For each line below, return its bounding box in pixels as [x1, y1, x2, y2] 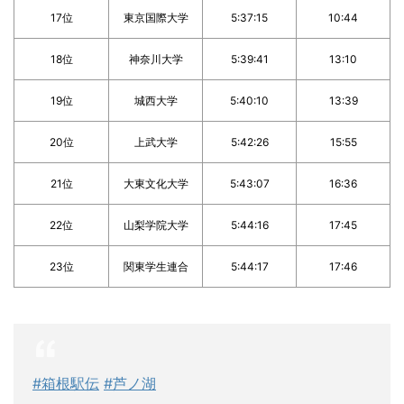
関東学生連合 [123, 259, 188, 273]
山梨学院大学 [123, 217, 188, 232]
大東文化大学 [123, 176, 188, 190]
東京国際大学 [123, 10, 188, 24]
